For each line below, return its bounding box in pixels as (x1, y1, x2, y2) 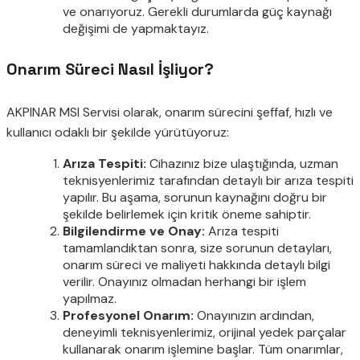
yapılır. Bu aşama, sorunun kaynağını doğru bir (63, 188, 327, 206)
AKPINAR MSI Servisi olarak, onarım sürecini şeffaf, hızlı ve (6, 103, 333, 121)
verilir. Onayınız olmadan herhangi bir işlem (63, 272, 306, 290)
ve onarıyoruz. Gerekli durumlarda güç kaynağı (63, 2, 332, 20)
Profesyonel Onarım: (63, 306, 194, 324)
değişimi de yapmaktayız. (63, 19, 209, 37)
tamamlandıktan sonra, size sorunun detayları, (63, 239, 332, 256)
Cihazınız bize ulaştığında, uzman (146, 154, 338, 172)
